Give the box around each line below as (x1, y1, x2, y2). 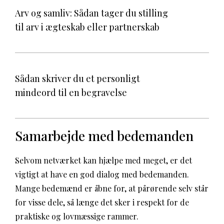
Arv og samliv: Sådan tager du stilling (15, 7, 168, 19)
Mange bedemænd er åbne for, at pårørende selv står (15, 183, 208, 193)
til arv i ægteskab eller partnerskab (15, 21, 159, 33)
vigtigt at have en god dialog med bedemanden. (15, 169, 189, 179)
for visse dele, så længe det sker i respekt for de (15, 197, 189, 207)
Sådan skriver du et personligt (15, 72, 140, 84)
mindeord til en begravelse (15, 86, 127, 98)
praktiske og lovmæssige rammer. (15, 211, 138, 221)
